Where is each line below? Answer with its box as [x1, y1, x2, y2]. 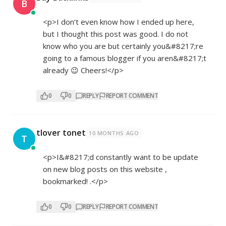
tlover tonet [36, 127, 86, 139]
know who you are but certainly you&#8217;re [43, 41, 203, 51]
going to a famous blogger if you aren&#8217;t [43, 53, 206, 64]
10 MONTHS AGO [89, 129, 139, 137]
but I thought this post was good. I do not [43, 29, 188, 39]
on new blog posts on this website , [43, 164, 167, 175]
